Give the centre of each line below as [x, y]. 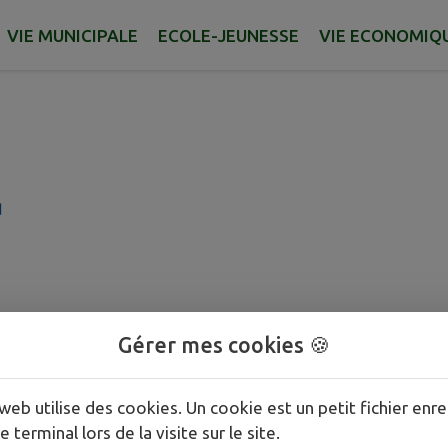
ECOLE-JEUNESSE [228, 35]
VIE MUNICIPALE [72, 35]
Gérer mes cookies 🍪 [224, 345]
